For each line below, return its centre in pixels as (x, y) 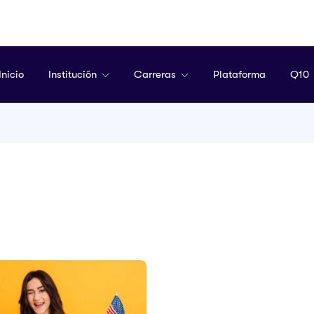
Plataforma (239, 74)
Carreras (156, 74)
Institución (74, 74)
